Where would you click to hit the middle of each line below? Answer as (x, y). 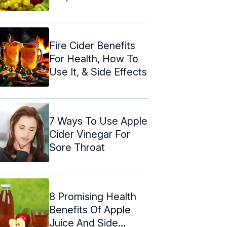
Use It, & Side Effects (98, 72)
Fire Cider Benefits (92, 45)
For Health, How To (94, 59)
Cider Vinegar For (90, 134)
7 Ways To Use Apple (98, 121)
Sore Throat (77, 147)
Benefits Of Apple (90, 210)
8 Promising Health (93, 196)
